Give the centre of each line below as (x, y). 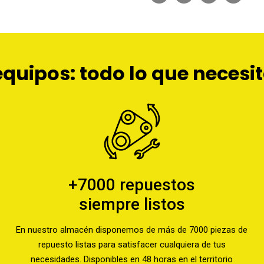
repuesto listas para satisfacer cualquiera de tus (132, 245)
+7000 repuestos (132, 185)
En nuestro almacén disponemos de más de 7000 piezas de (132, 230)
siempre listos (132, 204)
